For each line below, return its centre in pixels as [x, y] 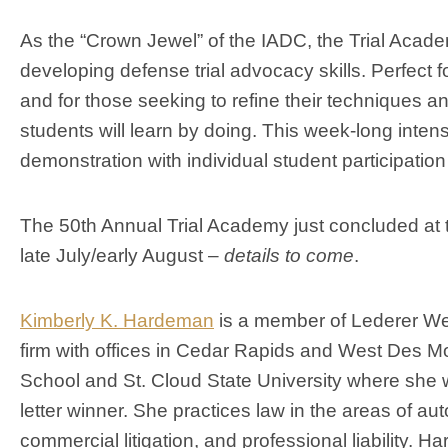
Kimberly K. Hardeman [117, 320]
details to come [289, 255]
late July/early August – [122, 255]
